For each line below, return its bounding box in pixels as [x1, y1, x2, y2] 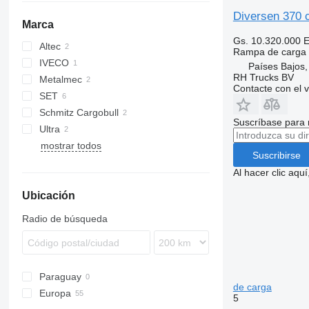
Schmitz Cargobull [39, 107, 119, 118]
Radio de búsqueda [21, 213, 108, 224]
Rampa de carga [232, 46, 306, 57]
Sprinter [53, 74, 88, 85]
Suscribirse [252, 149, 301, 161]
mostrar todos [40, 140, 101, 151]
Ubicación [21, 190, 75, 201]
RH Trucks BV [232, 72, 294, 83]
